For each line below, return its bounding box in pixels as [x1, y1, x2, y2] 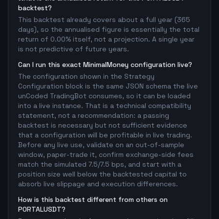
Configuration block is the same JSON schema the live [18, 82, 198, 90]
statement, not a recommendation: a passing [18, 111, 169, 120]
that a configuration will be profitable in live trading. [18, 131, 192, 139]
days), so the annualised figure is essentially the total [18, 25, 199, 34]
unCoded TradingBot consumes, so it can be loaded [18, 91, 191, 100]
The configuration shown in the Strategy [18, 72, 154, 81]
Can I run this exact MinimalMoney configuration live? [18, 60, 192, 69]
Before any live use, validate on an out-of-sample [18, 140, 184, 149]
